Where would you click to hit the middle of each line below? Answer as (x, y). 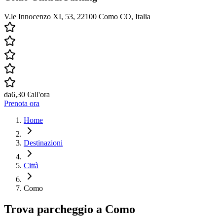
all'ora (40, 95)
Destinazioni (43, 143)
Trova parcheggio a (53, 209)
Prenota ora (22, 104)
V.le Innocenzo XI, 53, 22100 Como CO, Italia (77, 17)
